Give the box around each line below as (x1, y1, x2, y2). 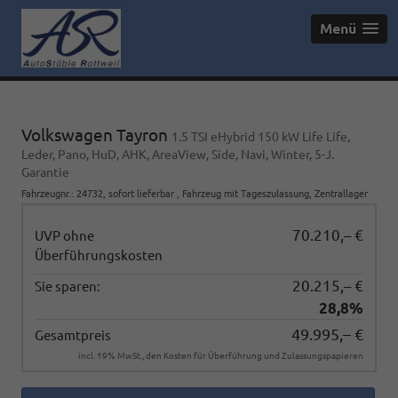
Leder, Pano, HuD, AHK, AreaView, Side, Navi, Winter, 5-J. (21, 147, 334, 162)
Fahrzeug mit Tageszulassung (182, 187, 309, 199)
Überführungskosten (34, 248, 163, 264)
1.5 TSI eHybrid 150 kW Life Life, (171, 129, 350, 144)
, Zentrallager (309, 187, 368, 199)
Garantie (21, 164, 69, 179)
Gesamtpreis (34, 327, 111, 343)
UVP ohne (34, 228, 94, 244)
